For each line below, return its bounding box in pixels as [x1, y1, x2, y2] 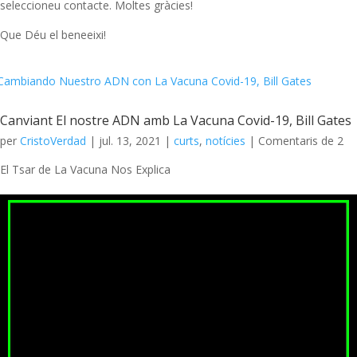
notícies [206, 133, 245, 149]
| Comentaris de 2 [245, 133, 343, 149]
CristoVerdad [20, 133, 86, 149]
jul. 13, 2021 [99, 133, 161, 149]
